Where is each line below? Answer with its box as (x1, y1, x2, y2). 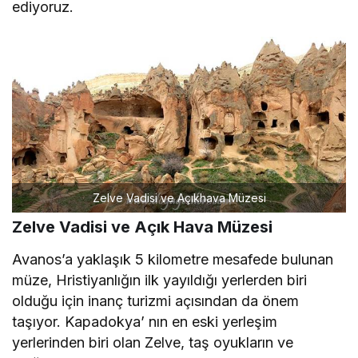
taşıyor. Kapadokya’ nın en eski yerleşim (12, 316, 278, 333)
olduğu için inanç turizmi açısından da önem (12, 295, 300, 312)
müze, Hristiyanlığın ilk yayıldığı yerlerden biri (12, 274, 308, 292)
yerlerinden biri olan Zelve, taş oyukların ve (12, 336, 294, 354)
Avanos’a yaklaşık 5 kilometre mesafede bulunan (12, 253, 334, 271)
